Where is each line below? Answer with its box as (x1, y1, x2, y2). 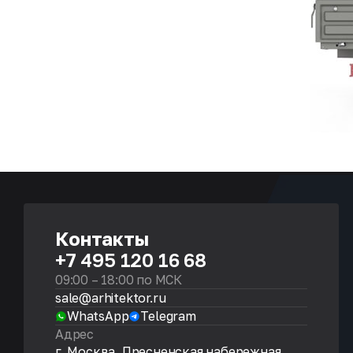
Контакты (55, 227, 149, 250)
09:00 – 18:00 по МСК (55, 272, 182, 288)
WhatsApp (67, 308, 129, 324)
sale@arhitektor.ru (55, 290, 166, 306)
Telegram (140, 308, 196, 324)
